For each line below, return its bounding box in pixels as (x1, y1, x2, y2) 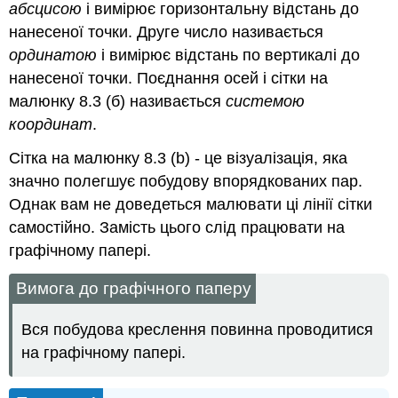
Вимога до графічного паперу (16, 279, 252, 298)
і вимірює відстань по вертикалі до (97, 45, 361, 64)
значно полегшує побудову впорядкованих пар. (9, 172, 363, 191)
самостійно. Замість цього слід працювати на (9, 219, 346, 237)
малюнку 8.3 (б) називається (9, 92, 227, 110)
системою (226, 92, 306, 110)
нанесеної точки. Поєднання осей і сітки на (9, 68, 329, 87)
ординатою (9, 45, 98, 64)
